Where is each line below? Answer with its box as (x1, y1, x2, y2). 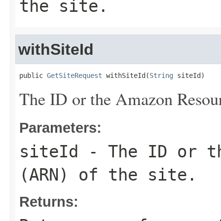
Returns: (19, 193, 78, 210)
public (19, 72, 47, 79)
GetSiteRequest (47, 72, 102, 79)
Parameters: (19, 119, 102, 136)
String (149, 72, 173, 79)
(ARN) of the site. (19, 165, 197, 184)
